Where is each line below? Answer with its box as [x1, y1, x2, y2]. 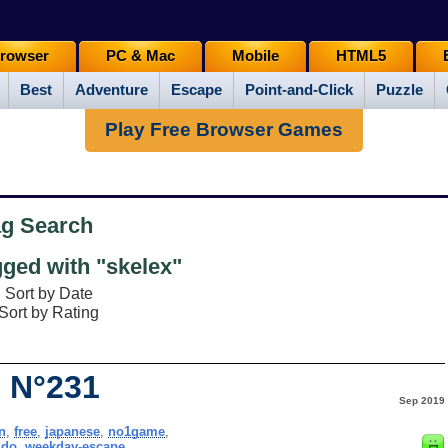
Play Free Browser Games [105, 119, 343, 140]
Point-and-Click [245, 82, 353, 99]
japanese [44, 423, 100, 439]
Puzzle [376, 82, 423, 99]
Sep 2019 [398, 394, 445, 406]
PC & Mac [105, 48, 175, 65]
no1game [107, 423, 165, 439]
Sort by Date [4, 284, 93, 302]
